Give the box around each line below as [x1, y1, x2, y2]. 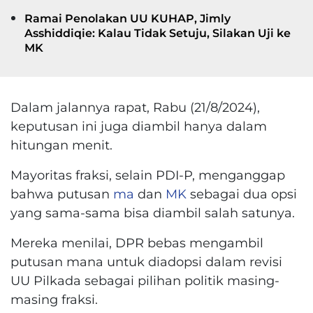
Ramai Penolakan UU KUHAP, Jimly [24, 11, 231, 25]
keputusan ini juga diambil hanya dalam [10, 117, 267, 134]
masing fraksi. [10, 291, 98, 307]
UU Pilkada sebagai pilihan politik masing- [10, 272, 279, 289]
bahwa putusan [10, 185, 113, 202]
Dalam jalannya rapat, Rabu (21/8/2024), [10, 99, 260, 115]
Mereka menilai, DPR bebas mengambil [10, 234, 263, 251]
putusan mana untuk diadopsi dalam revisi [10, 253, 282, 270]
